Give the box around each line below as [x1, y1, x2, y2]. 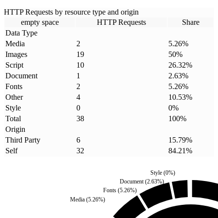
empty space [21, 18, 59, 27]
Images [5, 50, 27, 59]
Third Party [5, 136, 40, 145]
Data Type [5, 29, 37, 37]
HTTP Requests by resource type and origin [4, 8, 139, 17]
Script [5, 61, 23, 70]
